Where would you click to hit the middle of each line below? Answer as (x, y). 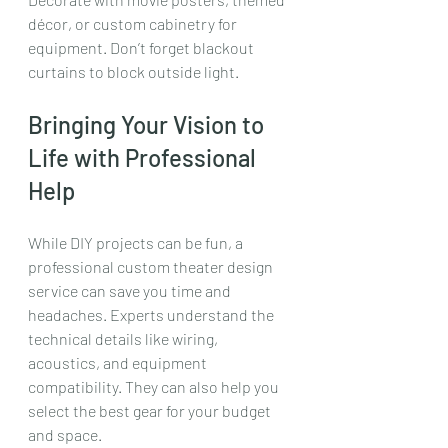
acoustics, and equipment (119, 362)
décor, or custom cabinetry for (134, 23)
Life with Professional (144, 157)
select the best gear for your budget (151, 410)
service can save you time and (131, 290)
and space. (65, 434)
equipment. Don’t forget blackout (142, 47)
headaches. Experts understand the (152, 314)
